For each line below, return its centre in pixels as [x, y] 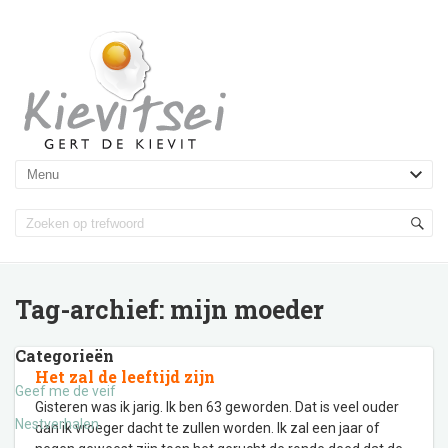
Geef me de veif [65, 391]
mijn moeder [247, 309]
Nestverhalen [57, 424]
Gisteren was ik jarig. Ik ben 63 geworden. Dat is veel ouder [217, 407]
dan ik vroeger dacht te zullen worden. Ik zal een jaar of [207, 428]
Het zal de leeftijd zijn [125, 376]
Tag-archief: [92, 309]
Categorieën [64, 355]
